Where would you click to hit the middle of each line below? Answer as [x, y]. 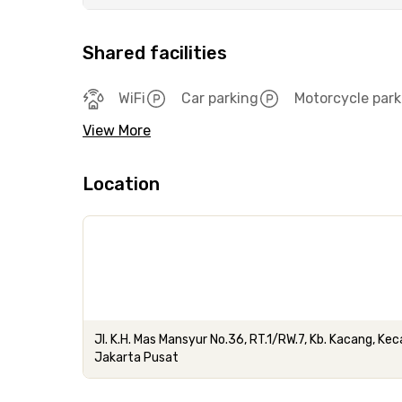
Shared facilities [155, 53]
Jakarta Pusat [136, 358]
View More [117, 131]
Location [121, 184]
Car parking [220, 98]
